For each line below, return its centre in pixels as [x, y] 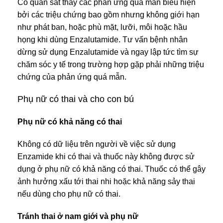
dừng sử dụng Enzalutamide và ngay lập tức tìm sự [108, 52]
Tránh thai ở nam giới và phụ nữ [78, 216]
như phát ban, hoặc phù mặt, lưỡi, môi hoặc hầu [102, 27]
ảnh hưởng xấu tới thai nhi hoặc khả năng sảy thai [106, 181]
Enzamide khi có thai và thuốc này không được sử [106, 156]
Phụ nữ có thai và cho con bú [76, 99]
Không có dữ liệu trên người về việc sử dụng [97, 144]
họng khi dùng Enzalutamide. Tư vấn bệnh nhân [103, 39]
